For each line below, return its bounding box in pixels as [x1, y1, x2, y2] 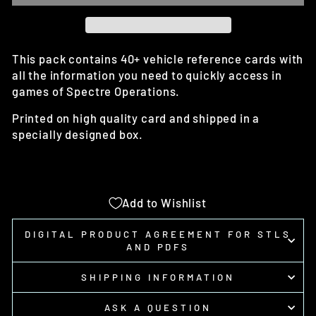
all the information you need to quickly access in [12, 68, 282, 83]
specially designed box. [12, 127, 146, 142]
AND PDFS [126, 241, 190, 253]
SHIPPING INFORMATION [81, 272, 235, 284]
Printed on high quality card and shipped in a [12, 111, 260, 126]
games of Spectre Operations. [12, 84, 181, 99]
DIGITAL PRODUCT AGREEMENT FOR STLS [25, 229, 291, 241]
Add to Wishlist [122, 195, 207, 210]
